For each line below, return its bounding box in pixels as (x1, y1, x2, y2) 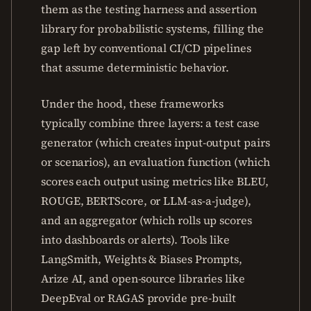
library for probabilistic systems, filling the (41, 21, 264, 36)
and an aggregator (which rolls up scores (41, 212, 252, 228)
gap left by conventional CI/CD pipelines (41, 40, 251, 56)
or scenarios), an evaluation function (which (41, 154, 270, 169)
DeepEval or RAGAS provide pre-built (41, 290, 237, 305)
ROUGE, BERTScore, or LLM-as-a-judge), (41, 193, 252, 208)
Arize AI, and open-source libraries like (41, 271, 245, 286)
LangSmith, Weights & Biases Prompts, (41, 251, 243, 267)
